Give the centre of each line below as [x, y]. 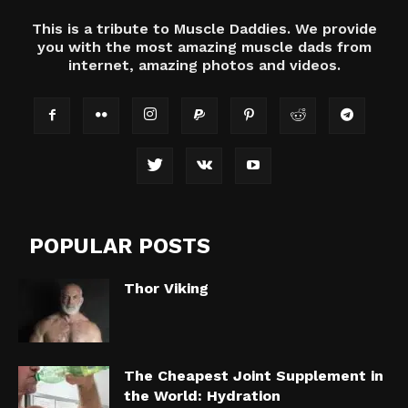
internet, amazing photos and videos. [204, 65]
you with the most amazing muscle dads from [204, 46]
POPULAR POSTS [120, 245]
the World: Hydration [202, 395]
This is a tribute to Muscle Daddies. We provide [204, 28]
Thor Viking [166, 288]
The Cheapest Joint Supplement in [254, 375]
